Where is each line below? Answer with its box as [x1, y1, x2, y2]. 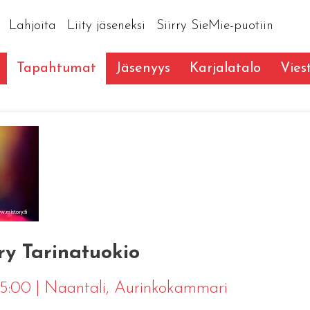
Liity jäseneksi [66, 19, 145, 33]
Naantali [44, 280, 106, 298]
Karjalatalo [189, 61, 261, 75]
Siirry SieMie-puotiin [156, 19, 273, 33]
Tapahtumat [16, 61, 96, 75]
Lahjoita [8, 19, 56, 33]
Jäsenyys [115, 61, 170, 75]
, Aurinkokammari [105, 280, 228, 298]
